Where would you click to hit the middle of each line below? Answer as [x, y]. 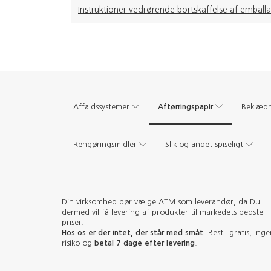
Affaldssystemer [101, 106]
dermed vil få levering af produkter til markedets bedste [162, 212]
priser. [73, 223]
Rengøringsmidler [105, 145]
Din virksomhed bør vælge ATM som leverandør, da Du [161, 202]
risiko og [78, 243]
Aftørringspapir [185, 106]
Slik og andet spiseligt [204, 145]
